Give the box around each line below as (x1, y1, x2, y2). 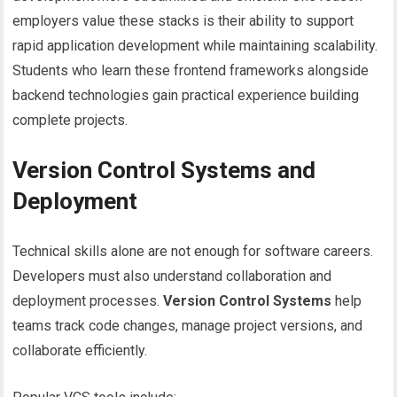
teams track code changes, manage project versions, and (12, 317, 363, 335)
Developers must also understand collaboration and (12, 268, 332, 285)
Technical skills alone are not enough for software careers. (12, 243, 374, 261)
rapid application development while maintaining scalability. (12, 37, 378, 55)
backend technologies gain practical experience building (12, 87, 360, 105)
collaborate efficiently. (12, 342, 148, 360)
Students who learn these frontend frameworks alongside (12, 62, 370, 80)
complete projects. (12, 112, 128, 129)
